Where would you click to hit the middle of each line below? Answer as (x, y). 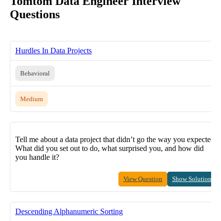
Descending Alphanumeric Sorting (69, 211)
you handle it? (37, 157)
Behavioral (35, 73)
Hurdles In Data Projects (54, 50)
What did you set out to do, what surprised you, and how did (110, 148)
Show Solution (192, 179)
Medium (32, 99)
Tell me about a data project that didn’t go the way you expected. (116, 139)
